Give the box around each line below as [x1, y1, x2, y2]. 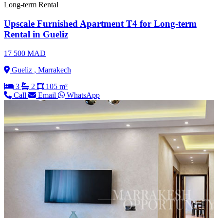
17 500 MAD [4, 49, 46, 57]
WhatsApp [65, 91, 100, 99]
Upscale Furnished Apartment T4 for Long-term [4, 18, 197, 29]
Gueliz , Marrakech [10, 65, 71, 74]
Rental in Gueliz [4, 29, 68, 39]
